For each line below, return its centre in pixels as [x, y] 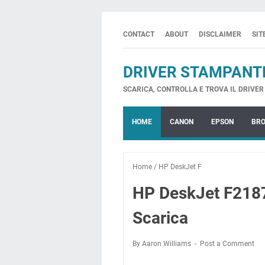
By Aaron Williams [163, 244]
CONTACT [139, 34]
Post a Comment [227, 244]
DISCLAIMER [220, 34]
